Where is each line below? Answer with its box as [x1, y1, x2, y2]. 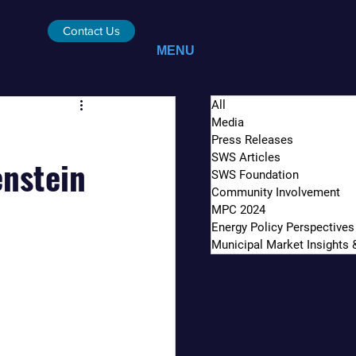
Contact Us [63, 24, 120, 37]
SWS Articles [211, 150, 281, 164]
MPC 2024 [211, 203, 265, 217]
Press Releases [211, 133, 293, 147]
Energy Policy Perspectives [211, 220, 354, 234]
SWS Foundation [211, 168, 299, 182]
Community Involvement [211, 185, 340, 199]
